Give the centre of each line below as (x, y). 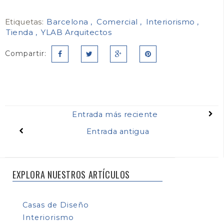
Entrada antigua (118, 132)
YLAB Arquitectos (76, 32)
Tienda (21, 32)
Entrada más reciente (115, 115)
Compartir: (26, 54)
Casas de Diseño (56, 205)
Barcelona (69, 22)
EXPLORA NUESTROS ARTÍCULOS (71, 175)
